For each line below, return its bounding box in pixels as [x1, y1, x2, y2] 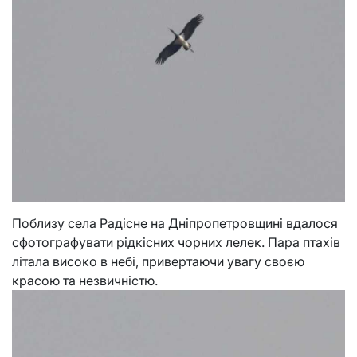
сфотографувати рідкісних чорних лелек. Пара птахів [12, 234, 340, 250]
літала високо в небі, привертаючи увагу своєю [12, 253, 304, 269]
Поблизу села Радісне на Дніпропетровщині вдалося [12, 215, 338, 231]
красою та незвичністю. [12, 273, 158, 288]
